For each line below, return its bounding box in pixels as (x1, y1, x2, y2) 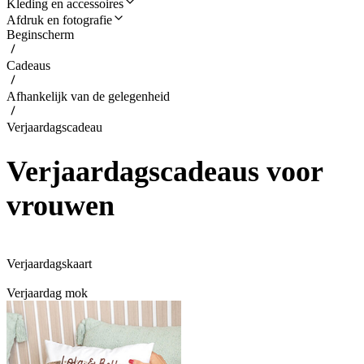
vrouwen (6, 189, 115, 223)
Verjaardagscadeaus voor (6, 155, 323, 188)
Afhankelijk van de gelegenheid (6, 89, 170, 103)
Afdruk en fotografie (6, 13, 112, 27)
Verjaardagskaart (6, 257, 92, 271)
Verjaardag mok (6, 286, 88, 301)
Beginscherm (6, 28, 74, 41)
